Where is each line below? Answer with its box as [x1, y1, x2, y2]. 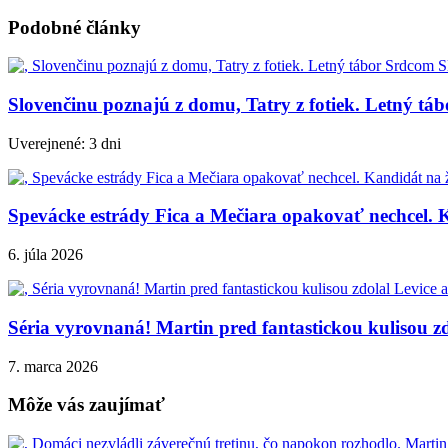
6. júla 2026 [8, 246, 83, 264]
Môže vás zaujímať [8, 394, 165, 416]
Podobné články [8, 16, 141, 38]
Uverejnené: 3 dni [8, 134, 121, 152]
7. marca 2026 [8, 357, 98, 375]
